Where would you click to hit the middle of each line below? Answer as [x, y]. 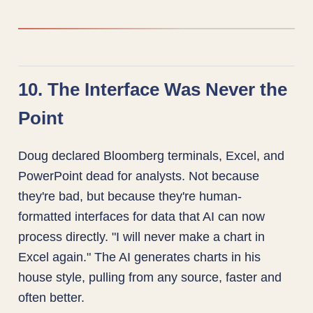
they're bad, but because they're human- [130, 196]
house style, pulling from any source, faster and [150, 277]
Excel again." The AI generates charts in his [140, 257]
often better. [52, 298]
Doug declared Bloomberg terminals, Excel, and [152, 156]
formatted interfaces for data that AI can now [142, 217]
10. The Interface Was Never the [153, 89]
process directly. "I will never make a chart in [142, 237]
